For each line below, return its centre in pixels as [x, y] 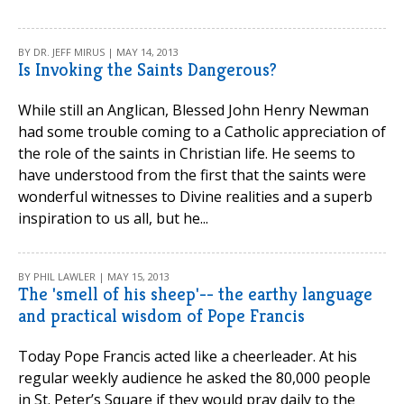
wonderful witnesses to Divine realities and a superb [195, 197]
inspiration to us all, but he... [113, 218]
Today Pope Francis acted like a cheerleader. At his [188, 356]
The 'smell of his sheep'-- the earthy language [195, 294]
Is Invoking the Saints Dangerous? [147, 70]
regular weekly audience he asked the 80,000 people [194, 378]
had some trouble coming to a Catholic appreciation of [202, 132]
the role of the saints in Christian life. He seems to [187, 153]
